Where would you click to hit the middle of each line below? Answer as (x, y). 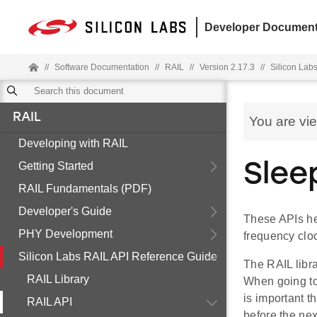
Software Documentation (102, 67)
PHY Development (65, 234)
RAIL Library (58, 279)
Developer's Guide (65, 211)
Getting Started (56, 166)
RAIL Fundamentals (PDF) (85, 189)
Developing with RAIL (73, 143)
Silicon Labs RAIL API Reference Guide (118, 257)
